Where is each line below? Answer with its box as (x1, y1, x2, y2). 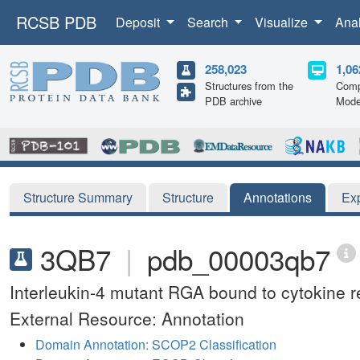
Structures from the (205, 78, 293, 93)
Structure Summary (23, 187, 133, 207)
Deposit (116, 13, 163, 31)
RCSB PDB (16, 10, 96, 34)
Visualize (255, 13, 312, 31)
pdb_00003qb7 (147, 238, 330, 279)
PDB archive (205, 93, 262, 108)
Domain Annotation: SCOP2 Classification (35, 334, 276, 354)
